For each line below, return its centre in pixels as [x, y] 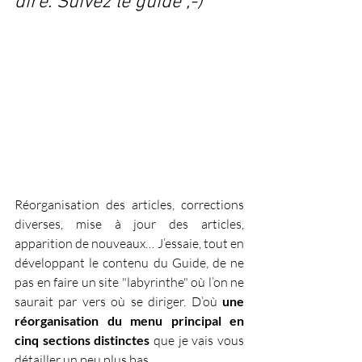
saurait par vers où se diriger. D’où [118, 301]
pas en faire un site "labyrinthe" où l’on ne [129, 282]
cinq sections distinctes [82, 339]
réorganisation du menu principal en [129, 320]
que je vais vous [197, 340]
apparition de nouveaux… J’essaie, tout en [129, 243]
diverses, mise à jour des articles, [129, 223]
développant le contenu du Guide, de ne [129, 262]
